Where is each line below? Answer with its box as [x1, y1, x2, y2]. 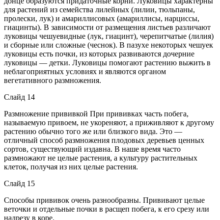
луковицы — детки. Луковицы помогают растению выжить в [4, 58, 211, 67]
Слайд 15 [4, 179, 35, 188]
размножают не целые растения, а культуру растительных [4, 153, 197, 162]
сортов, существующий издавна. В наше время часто [4, 144, 181, 153]
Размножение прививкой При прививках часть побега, [4, 109, 189, 118]
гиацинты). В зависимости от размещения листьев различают [4, 23, 211, 31]
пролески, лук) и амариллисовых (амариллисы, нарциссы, [4, 14, 199, 23]
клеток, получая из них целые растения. [4, 162, 138, 171]
